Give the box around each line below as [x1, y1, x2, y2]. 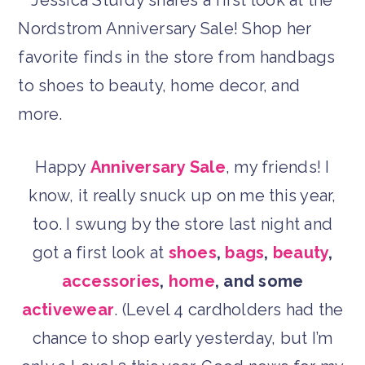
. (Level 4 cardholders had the [114, 299, 344, 319]
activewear [21, 299, 114, 319]
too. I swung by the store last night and [33, 213, 332, 234]
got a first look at [32, 242, 169, 262]
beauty [272, 242, 329, 262]
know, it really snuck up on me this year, [29, 185, 336, 205]
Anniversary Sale [90, 156, 226, 177]
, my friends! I [225, 156, 330, 177]
